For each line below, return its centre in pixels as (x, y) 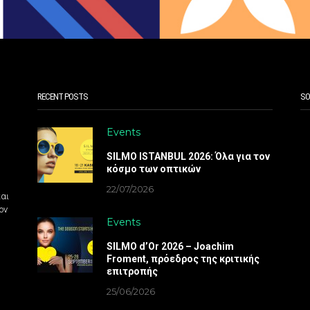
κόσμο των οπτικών (153, 168)
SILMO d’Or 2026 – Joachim (170, 246)
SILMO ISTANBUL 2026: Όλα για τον (188, 156)
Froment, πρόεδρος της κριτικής (183, 258)
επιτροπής (132, 271)
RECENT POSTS (62, 96)
